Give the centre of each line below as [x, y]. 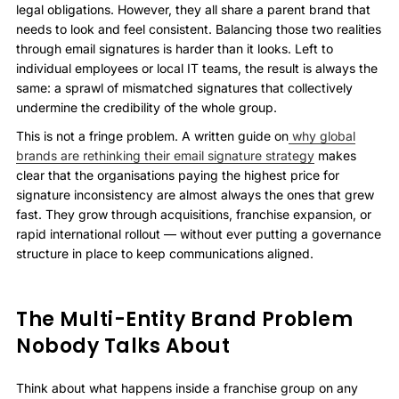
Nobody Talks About [123, 346]
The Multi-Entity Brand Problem [184, 319]
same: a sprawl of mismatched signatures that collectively [184, 88]
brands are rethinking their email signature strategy [165, 155]
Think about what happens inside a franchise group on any [187, 387]
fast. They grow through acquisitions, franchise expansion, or [194, 214]
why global [322, 136]
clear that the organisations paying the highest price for [178, 175]
